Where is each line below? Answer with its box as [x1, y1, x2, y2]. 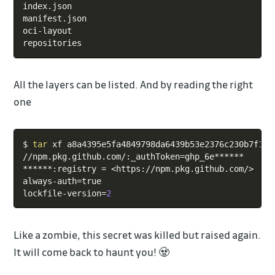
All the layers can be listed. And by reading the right [14, 78, 254, 91]
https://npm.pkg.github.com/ [115, 163, 249, 174]
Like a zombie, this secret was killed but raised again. [14, 228, 261, 242]
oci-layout [22, 26, 72, 36]
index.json [22, 1, 72, 12]
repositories [22, 38, 82, 48]
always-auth [22, 176, 77, 186]
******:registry [22, 163, 101, 174]
